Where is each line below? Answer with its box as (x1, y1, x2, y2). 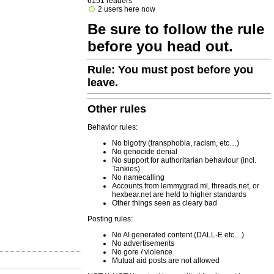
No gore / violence (112, 248, 172, 256)
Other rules (87, 103, 146, 115)
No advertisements (112, 239, 174, 248)
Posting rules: (87, 215, 133, 223)
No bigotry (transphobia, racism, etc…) (112, 139, 239, 147)
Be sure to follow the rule (87, 21, 264, 37)
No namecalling (112, 173, 165, 182)
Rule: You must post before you (87, 64, 253, 76)
